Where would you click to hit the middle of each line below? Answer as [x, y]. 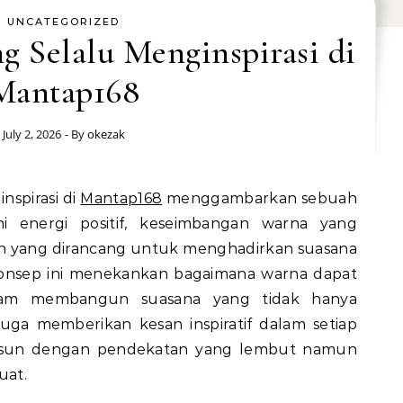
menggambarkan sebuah [260, 198]
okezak [106, 134]
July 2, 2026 [31, 134]
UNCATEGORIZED [63, 22]
